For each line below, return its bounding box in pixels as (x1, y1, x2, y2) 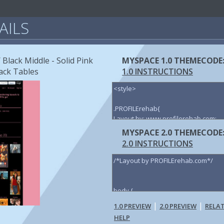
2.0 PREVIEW (159, 201, 196, 210)
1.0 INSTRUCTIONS (121, 66, 193, 77)
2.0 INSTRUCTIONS (121, 138, 193, 149)
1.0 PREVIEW (113, 201, 151, 210)
